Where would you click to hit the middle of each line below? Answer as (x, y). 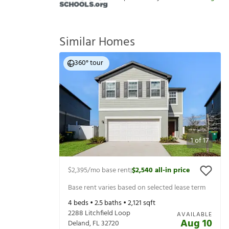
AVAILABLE (194, 215)
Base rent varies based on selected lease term (137, 188)
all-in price (172, 171)
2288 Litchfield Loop (99, 214)
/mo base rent (109, 171)
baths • (115, 203)
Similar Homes (97, 43)
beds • (83, 203)
